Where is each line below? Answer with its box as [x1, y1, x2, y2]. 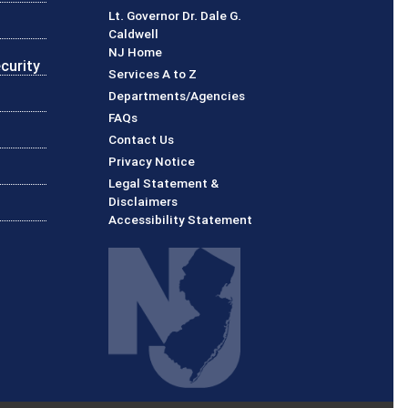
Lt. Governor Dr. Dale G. [108, 6, 241, 24]
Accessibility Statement [108, 210, 252, 228]
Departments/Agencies [108, 87, 245, 104]
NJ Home [108, 43, 162, 60]
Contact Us [108, 130, 174, 148]
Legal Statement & [108, 174, 219, 191]
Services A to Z [108, 65, 197, 82]
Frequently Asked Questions [137, 107, 301, 125]
